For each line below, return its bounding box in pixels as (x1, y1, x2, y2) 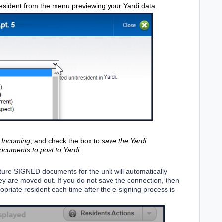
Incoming (1, 137, 30, 145)
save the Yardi (100, 137, 146, 145)
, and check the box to (30, 137, 100, 145)
